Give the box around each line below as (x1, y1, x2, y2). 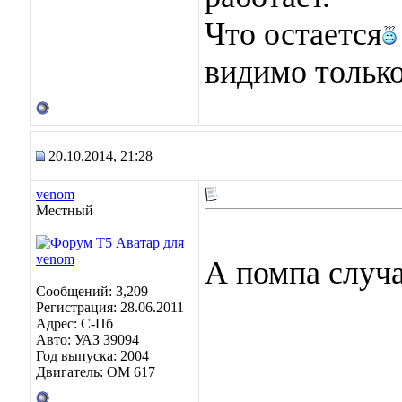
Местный (36, 203, 93, 218)
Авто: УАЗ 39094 (36, 332, 139, 347)
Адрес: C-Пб (36, 316, 113, 331)
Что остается (205, 16, 382, 52)
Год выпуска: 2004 (36, 348, 149, 363)
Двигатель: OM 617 (36, 364, 155, 380)
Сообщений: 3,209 (36, 284, 148, 299)
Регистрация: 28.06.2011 (36, 300, 184, 315)
